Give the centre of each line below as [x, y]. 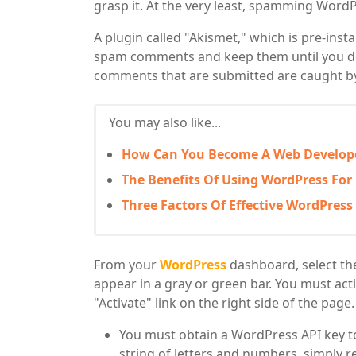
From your [127, 264]
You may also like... [165, 122]
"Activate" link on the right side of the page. [224, 302]
